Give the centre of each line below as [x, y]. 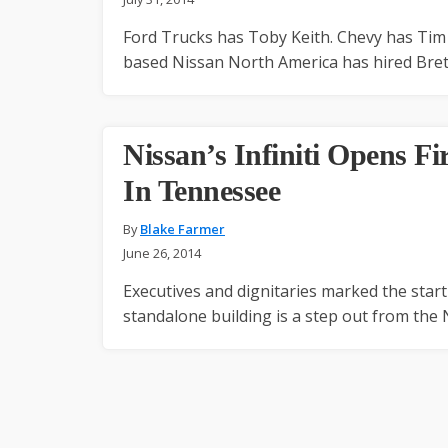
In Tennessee [201, 190]
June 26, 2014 [162, 252]
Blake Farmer [182, 228]
